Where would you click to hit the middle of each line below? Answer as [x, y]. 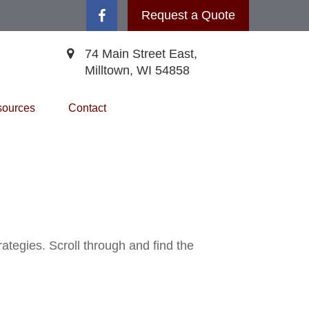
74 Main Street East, [141, 54]
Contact [87, 108]
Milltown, [109, 70]
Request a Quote [188, 15]
